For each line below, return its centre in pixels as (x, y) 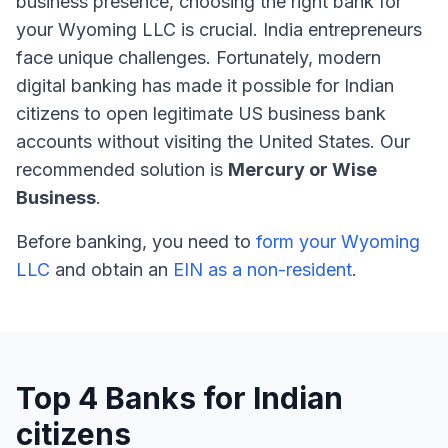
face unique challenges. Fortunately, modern (198, 57)
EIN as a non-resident (262, 269)
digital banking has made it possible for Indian (205, 85)
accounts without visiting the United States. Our (213, 141)
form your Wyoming (338, 241)
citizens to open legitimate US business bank (201, 113)
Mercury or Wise (302, 169)
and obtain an (111, 269)
